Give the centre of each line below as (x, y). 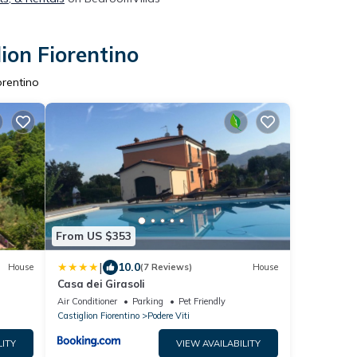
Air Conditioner (87, 301)
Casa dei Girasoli (101, 283)
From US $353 (93, 236)
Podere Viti (168, 315)
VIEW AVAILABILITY (218, 343)
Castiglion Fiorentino (98, 315)
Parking (147, 301)
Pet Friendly (202, 301)
